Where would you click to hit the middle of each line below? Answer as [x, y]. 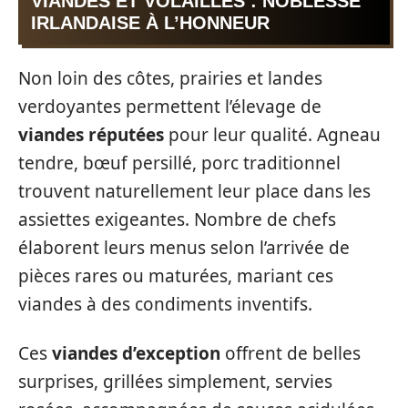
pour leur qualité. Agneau [272, 135]
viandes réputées [91, 135]
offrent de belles [291, 353]
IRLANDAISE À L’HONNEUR [150, 22]
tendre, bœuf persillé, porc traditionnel [179, 163]
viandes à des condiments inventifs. [165, 304]
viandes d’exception [136, 353]
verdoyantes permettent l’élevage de [170, 107]
